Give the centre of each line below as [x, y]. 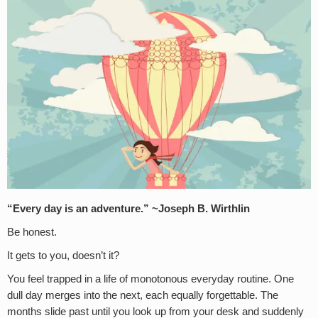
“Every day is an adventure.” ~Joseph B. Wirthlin [128, 209]
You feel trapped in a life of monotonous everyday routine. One [150, 279]
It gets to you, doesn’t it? [63, 256]
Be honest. [32, 232]
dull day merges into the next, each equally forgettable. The [143, 296]
